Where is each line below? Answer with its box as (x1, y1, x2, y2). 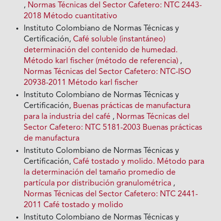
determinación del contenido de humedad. (24, 46, 178, 54)
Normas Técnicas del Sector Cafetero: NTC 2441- (24, 190, 198, 198)
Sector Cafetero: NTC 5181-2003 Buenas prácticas (24, 124, 203, 132)
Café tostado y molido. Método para (73, 158, 205, 166)
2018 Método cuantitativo (24, 12, 118, 20)
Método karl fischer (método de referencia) (24, 57, 181, 65)
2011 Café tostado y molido (24, 201, 124, 209)
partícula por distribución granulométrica (24, 180, 174, 187)
